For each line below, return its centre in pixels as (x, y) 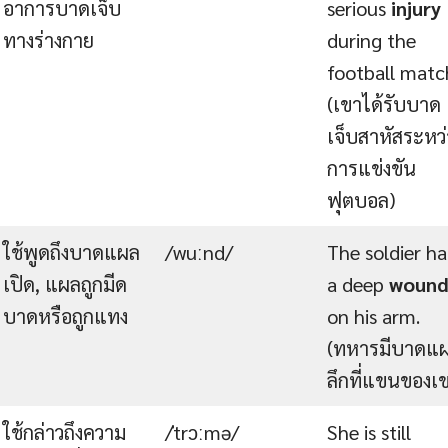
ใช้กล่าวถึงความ (64, 431)
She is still (369, 431)
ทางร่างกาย (48, 39)
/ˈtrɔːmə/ (202, 431)
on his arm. (373, 315)
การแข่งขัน (371, 167)
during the (371, 39)
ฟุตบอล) (361, 199)
